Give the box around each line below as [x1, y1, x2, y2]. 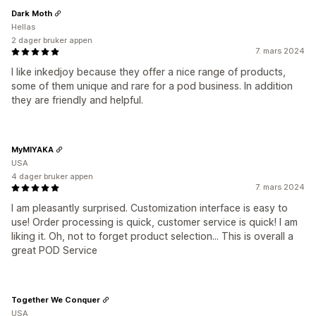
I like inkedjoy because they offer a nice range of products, [11, 66, 286, 78]
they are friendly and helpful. [11, 94, 143, 106]
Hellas [11, 22, 35, 32]
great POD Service [11, 244, 97, 256]
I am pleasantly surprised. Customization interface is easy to [11, 202, 288, 214]
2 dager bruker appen [11, 35, 92, 45]
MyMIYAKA [11, 144, 54, 154]
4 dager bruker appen [11, 171, 93, 181]
